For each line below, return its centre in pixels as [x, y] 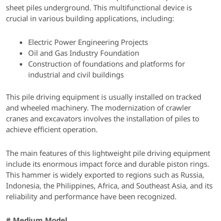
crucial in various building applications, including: [90, 18]
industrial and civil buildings [76, 75]
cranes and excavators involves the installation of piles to [103, 118]
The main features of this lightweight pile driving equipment [108, 153]
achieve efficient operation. [52, 129]
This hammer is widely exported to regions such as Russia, [105, 175]
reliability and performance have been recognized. [91, 196]
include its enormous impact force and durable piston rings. [108, 164]
